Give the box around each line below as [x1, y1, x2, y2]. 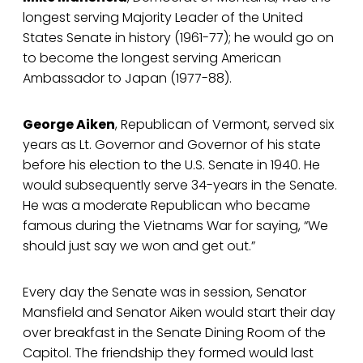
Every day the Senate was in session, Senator [23, 283, 306, 302]
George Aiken [23, 115, 115, 135]
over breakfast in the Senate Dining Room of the [23, 323, 326, 343]
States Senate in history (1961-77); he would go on [23, 28, 334, 48]
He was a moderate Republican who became [23, 196, 310, 216]
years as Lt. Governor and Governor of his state [23, 135, 321, 155]
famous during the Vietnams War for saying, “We [23, 216, 328, 236]
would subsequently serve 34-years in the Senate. [23, 176, 337, 195]
